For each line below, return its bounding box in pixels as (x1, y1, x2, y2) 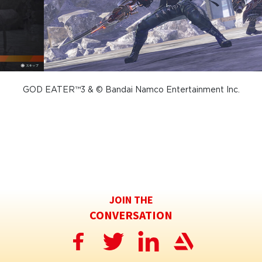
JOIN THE (109, 193, 153, 207)
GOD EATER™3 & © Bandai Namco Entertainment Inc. (22, 86, 240, 95)
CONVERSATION (89, 208, 173, 223)
